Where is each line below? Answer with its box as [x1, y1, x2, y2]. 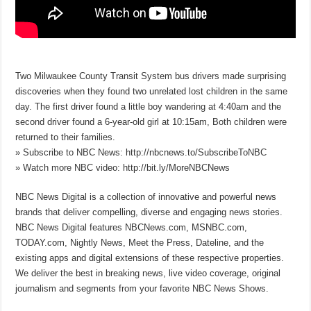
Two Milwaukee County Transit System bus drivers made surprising [15, 70, 287, 81]
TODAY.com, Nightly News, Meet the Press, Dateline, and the [15, 237, 264, 248]
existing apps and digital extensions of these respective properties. [15, 252, 285, 263]
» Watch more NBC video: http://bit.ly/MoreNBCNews [15, 162, 230, 173]
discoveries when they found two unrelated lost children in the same [15, 85, 288, 96]
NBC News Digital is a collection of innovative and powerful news [15, 191, 277, 202]
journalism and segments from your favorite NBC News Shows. [15, 283, 269, 294]
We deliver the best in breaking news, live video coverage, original [15, 267, 281, 278]
